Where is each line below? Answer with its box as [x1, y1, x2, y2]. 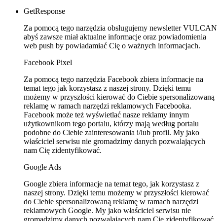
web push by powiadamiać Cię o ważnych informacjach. [24, 41, 200, 50]
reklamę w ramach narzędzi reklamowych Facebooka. [24, 101, 191, 110]
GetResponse [24, 6, 65, 15]
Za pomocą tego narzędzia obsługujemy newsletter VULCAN [24, 23, 217, 32]
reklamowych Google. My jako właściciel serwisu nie [24, 206, 191, 215]
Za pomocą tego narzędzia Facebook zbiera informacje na [24, 74, 203, 83]
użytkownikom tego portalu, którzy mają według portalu [24, 119, 199, 128]
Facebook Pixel [24, 58, 72, 67]
